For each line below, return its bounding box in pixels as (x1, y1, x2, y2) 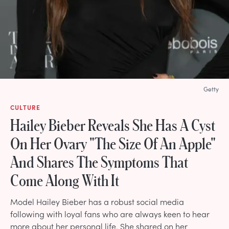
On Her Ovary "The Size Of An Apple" (10, 134, 216, 152)
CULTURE (10, 103, 41, 111)
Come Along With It (10, 171, 119, 189)
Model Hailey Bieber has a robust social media (10, 195, 184, 207)
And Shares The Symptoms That (10, 152, 188, 170)
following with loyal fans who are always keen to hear (10, 208, 210, 219)
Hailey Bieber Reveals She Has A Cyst (10, 116, 215, 133)
